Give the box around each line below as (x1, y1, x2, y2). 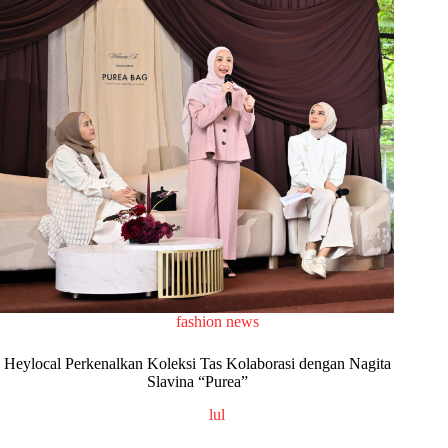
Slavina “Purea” (146, 372, 248, 390)
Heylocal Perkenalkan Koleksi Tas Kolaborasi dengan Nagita (3, 354, 391, 372)
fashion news (175, 312, 259, 330)
